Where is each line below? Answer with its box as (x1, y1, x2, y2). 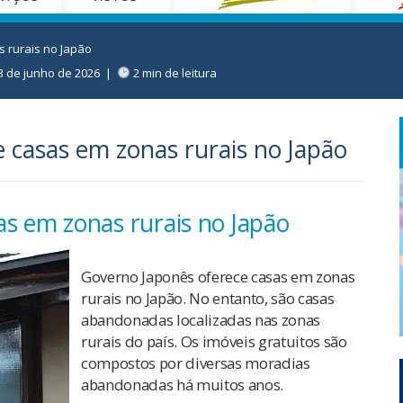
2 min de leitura (130, 65, 217, 81)
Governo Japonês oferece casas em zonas (81, 266, 355, 288)
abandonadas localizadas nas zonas (81, 309, 320, 331)
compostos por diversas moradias (81, 353, 310, 374)
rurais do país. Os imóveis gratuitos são (81, 331, 347, 353)
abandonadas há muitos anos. (81, 374, 283, 396)
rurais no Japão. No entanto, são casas (81, 288, 335, 309)
